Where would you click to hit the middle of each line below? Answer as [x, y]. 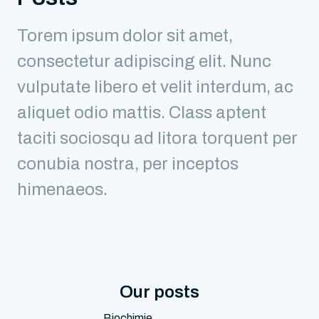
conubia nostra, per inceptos [128, 163]
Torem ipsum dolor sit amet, [125, 35]
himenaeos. [62, 189]
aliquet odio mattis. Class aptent [142, 112]
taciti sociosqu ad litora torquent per [157, 138]
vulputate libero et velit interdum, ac [155, 87]
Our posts [159, 292]
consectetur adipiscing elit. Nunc [144, 61]
